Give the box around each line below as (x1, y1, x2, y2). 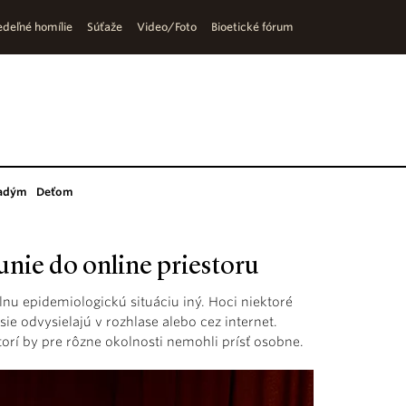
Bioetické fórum (211, 20, 294, 34)
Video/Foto (137, 20, 197, 34)
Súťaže (87, 20, 122, 34)
